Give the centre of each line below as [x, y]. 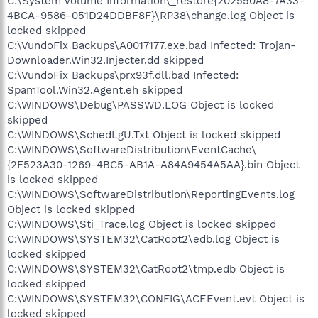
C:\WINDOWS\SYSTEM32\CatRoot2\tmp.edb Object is [146, 269]
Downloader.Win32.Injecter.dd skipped [105, 60]
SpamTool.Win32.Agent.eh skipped [95, 90]
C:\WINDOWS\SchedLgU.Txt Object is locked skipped [144, 135]
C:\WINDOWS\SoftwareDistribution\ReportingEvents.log [151, 194]
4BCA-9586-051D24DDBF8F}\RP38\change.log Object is [151, 15]
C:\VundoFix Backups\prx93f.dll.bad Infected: [123, 75]
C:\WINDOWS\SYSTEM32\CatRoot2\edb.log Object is [143, 239]
